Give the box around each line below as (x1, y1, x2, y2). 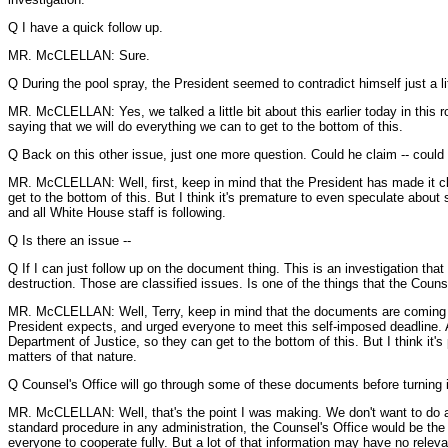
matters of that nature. (8, 349, 137, 364)
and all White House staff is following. (8, 205, 226, 220)
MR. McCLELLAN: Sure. (8, 48, 150, 63)
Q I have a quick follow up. (8, 20, 163, 35)
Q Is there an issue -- (8, 233, 131, 248)
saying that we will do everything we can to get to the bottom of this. (8, 119, 403, 134)
